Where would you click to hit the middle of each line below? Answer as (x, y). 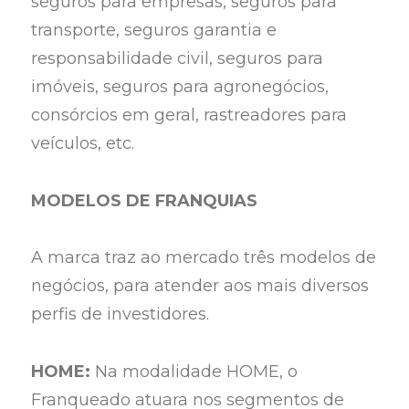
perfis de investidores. (123, 315)
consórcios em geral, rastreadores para (189, 115)
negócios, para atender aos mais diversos (200, 286)
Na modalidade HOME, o (197, 371)
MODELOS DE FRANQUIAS (147, 200)
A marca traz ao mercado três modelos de (204, 258)
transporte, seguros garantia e (154, 31)
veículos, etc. (85, 144)
